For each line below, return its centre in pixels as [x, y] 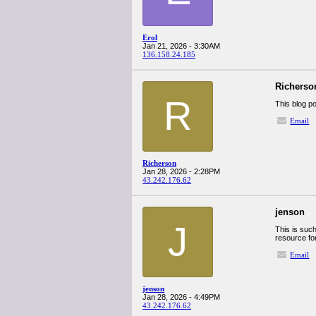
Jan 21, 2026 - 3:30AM [181, 46]
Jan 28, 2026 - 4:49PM [181, 297]
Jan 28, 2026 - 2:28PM [181, 171]
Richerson [159, 163]
